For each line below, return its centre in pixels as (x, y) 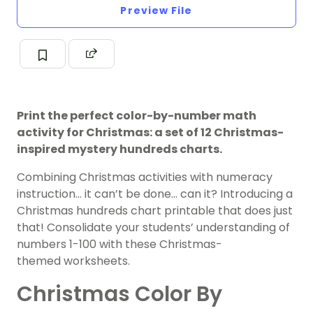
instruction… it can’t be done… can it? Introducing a (155, 194)
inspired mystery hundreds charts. (119, 150)
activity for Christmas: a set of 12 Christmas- (150, 133)
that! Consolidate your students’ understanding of (153, 228)
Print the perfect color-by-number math (137, 116)
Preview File (156, 11)
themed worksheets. (73, 261)
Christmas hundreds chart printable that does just (155, 211)
